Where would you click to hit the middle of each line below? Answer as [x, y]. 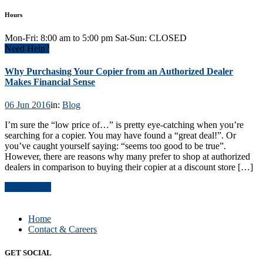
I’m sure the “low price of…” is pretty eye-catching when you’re [124, 125]
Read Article [28, 187]
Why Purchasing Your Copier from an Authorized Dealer [119, 72]
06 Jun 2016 [28, 105]
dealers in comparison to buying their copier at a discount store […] [129, 167]
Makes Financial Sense [50, 82]
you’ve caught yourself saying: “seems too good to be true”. [115, 146]
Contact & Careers [63, 230]
